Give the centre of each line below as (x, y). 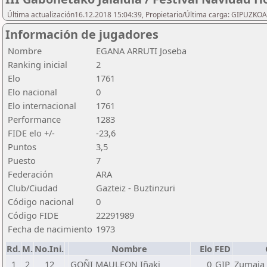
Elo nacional (32, 92)
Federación (30, 174)
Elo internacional (42, 105)
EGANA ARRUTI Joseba (141, 51)
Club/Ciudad (33, 188)
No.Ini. (49, 249)
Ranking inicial (38, 64)
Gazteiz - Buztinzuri (136, 188)
